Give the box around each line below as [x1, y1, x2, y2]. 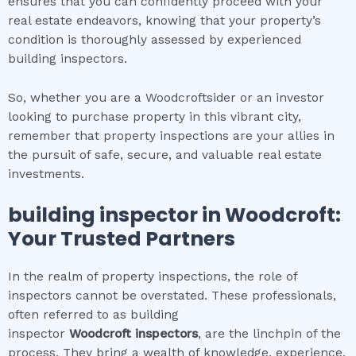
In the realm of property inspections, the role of [8, 269, 297, 284]
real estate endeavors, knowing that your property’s [8, 14, 321, 29]
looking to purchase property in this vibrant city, [8, 109, 301, 124]
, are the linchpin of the [198, 326, 341, 341]
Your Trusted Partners [8, 224, 235, 253]
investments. [8, 166, 84, 181]
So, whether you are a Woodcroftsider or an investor [8, 90, 324, 105]
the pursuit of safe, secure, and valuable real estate [8, 147, 322, 162]
